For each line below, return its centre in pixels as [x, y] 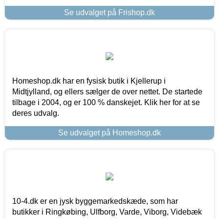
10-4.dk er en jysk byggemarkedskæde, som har [95, 201]
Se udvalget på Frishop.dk [109, 12]
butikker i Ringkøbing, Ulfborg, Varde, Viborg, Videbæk [107, 212]
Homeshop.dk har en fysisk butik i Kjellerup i [89, 81]
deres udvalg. [36, 113]
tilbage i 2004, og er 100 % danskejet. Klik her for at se [106, 102]
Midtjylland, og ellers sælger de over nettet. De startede [107, 91]
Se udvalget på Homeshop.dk [109, 132]
